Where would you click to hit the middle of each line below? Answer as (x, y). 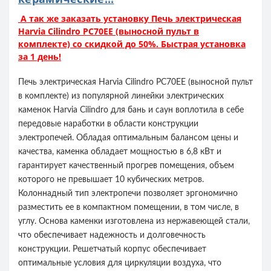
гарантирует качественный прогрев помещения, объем (126, 166)
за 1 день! (40, 57)
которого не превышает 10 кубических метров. (111, 180)
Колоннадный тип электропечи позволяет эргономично (128, 194)
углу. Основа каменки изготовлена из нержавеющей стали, (134, 222)
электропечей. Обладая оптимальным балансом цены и (128, 138)
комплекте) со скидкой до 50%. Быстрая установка (132, 44)
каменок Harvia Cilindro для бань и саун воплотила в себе (131, 110)
